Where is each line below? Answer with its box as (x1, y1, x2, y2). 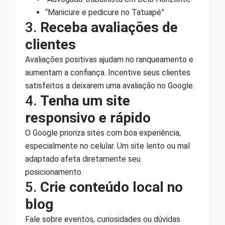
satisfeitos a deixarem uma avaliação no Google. (25, 80, 194, 90)
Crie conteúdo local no (40, 178, 183, 195)
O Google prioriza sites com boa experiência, (25, 128, 181, 138)
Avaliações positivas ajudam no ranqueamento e (25, 54, 193, 64)
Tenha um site (40, 92, 130, 109)
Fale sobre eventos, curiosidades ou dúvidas (25, 214, 180, 224)
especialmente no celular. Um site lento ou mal (25, 141, 190, 151)
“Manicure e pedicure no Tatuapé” (45, 7, 164, 17)
